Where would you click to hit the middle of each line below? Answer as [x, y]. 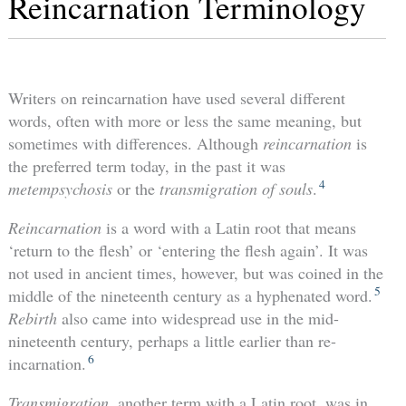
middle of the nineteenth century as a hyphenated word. [190, 296]
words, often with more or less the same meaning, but [184, 121]
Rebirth [34, 319]
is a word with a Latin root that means [228, 228]
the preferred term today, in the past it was [146, 166]
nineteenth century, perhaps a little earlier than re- [172, 341]
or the [135, 189]
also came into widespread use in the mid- [200, 319]
